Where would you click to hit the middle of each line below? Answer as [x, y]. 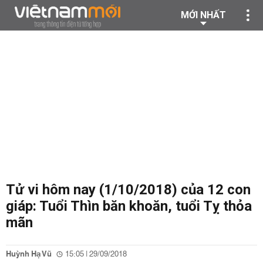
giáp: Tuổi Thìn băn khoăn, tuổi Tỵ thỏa [129, 206]
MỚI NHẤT [203, 15]
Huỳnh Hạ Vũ [29, 254]
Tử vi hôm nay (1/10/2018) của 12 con [128, 190]
